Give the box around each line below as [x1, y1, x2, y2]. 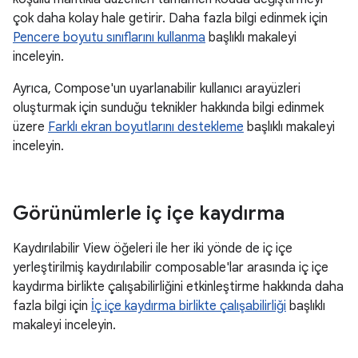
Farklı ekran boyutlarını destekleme [48, 119, 244, 135]
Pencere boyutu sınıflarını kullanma [13, 30, 205, 46]
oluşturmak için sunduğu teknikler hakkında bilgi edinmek [13, 100, 324, 116]
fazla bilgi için [13, 298, 91, 314]
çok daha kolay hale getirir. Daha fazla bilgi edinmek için [13, 10, 328, 26]
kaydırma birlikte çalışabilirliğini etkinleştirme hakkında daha [13, 279, 344, 295]
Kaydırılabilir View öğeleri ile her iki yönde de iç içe [13, 241, 292, 257]
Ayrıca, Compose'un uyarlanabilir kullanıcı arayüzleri [13, 81, 300, 97]
